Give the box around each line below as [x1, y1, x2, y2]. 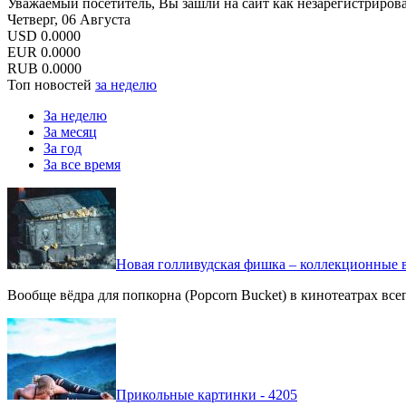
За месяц [43, 123, 97, 140]
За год [43, 140, 82, 156]
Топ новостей [7, 76, 95, 92]
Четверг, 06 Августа [7, 11, 130, 27]
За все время [43, 156, 121, 172]
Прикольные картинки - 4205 [116, 386, 297, 402]
